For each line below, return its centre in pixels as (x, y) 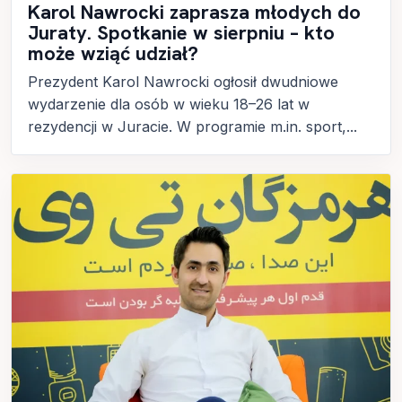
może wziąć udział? (113, 53)
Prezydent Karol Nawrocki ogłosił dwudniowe (183, 81)
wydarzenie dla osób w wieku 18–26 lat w (169, 104)
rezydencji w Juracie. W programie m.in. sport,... (192, 126)
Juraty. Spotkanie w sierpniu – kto (181, 32)
